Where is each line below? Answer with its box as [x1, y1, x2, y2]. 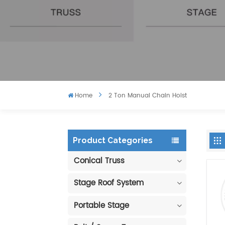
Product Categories [72, 135, 153, 145]
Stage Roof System [73, 177, 144, 190]
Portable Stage [73, 199, 129, 212]
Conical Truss [73, 154, 125, 167]
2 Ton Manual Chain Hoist [108, 91, 187, 101]
